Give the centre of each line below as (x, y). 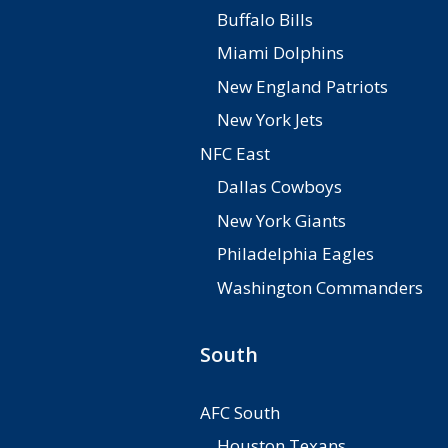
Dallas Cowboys (279, 186)
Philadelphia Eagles (295, 253)
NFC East (235, 153)
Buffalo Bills (265, 19)
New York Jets (270, 119)
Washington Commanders (320, 287)
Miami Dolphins (280, 52)
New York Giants (281, 220)
